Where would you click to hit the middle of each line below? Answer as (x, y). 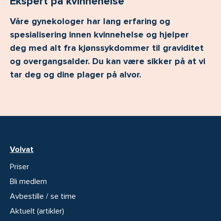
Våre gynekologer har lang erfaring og (90, 21)
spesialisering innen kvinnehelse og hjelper (99, 34)
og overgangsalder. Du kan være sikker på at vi (108, 61)
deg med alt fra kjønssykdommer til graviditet (107, 48)
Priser (19, 166)
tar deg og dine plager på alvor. (75, 74)
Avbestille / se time (43, 196)
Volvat (22, 149)
